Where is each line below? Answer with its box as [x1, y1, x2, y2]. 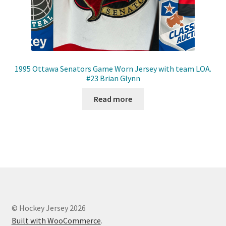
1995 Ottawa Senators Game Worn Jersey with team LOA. [15, 64, 211, 74]
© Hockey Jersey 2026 [11, 202, 86, 213]
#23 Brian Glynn [86, 73, 140, 84]
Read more [94, 93, 132, 104]
